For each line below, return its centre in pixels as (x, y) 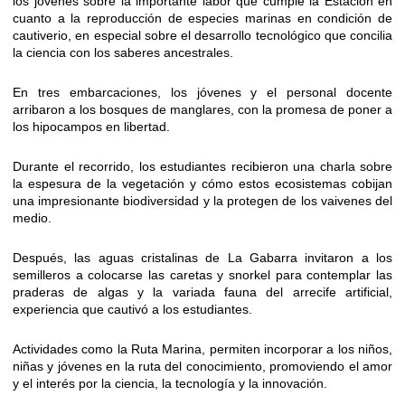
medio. (32, 218)
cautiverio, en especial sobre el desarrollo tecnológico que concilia (202, 36)
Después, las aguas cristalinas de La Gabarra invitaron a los (202, 258)
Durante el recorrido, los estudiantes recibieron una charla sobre (202, 167)
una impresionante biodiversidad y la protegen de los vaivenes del (202, 201)
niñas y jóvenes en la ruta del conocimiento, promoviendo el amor (202, 367)
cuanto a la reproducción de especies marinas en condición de (202, 19)
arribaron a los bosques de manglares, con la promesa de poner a (202, 110)
